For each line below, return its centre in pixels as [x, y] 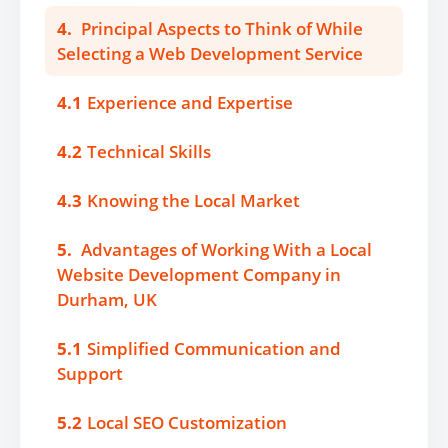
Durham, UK [107, 299]
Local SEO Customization [187, 422]
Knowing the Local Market [193, 200]
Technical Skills [149, 151]
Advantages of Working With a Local [226, 249]
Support [90, 373]
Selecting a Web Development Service [210, 53]
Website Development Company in [199, 274]
